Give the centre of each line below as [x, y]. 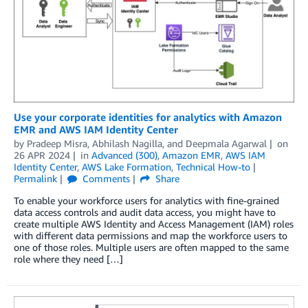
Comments [104, 179]
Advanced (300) [124, 155]
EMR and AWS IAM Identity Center [96, 130]
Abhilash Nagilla [127, 144]
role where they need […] [68, 259]
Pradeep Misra [57, 144]
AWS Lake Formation [126, 167]
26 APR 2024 [42, 155]
